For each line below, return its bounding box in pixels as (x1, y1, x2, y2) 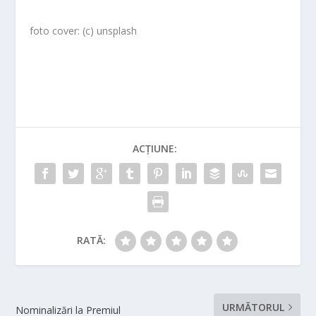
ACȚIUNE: (132, 142, 177, 156)
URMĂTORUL (221, 300, 284, 315)
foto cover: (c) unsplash (30, 24, 138, 38)
